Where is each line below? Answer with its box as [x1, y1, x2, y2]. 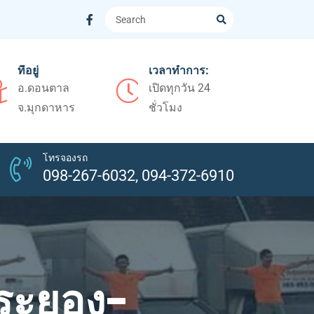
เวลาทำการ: [148, 62, 208, 78]
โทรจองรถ [43, 150, 88, 165]
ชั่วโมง [148, 100, 182, 114]
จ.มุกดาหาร [18, 100, 76, 114]
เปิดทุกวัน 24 [148, 81, 210, 95]
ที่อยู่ [18, 62, 39, 78]
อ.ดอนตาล [18, 81, 70, 95]
